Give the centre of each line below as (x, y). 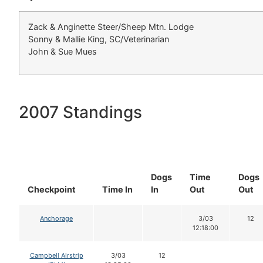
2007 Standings (80, 112)
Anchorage (56, 218)
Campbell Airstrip (56, 255)
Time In (117, 189)
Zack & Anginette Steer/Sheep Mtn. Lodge (111, 26)
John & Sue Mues (63, 51)
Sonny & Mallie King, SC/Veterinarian (99, 39)
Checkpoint (52, 189)
